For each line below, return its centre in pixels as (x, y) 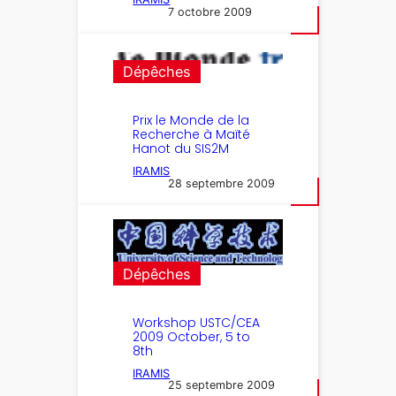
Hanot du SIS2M (181, 149)
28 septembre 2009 (222, 184)
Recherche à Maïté (192, 135)
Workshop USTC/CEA (197, 322)
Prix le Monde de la (191, 121)
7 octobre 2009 (210, 11)
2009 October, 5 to (192, 336)
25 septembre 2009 (222, 385)
